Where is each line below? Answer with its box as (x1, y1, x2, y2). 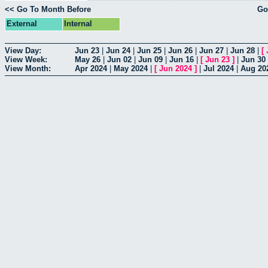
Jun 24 (106, 45, 130, 55)
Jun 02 (107, 54, 132, 64)
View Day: (5, 45, 41, 55)
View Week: (5, 54, 47, 64)
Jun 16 (169, 54, 194, 64)
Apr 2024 (75, 63, 107, 73)
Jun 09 (138, 54, 163, 64)
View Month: (5, 63, 51, 73)
